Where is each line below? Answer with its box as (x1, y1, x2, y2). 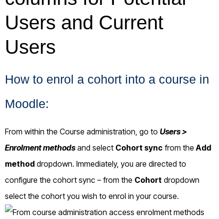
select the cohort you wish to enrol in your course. (5, 191, 179, 201)
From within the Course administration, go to (5, 126, 160, 136)
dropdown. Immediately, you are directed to (35, 158, 186, 169)
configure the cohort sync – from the (5, 175, 134, 185)
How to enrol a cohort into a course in (5, 72, 209, 86)
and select (75, 142, 115, 153)
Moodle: (5, 96, 49, 110)
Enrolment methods (5, 142, 75, 153)
